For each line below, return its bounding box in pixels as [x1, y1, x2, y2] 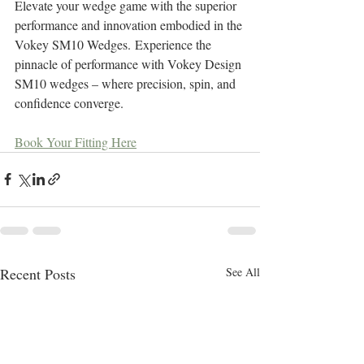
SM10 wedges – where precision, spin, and [15, 74, 239, 92]
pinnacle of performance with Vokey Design [15, 54, 245, 72]
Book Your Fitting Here [15, 132, 136, 150]
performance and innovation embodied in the [15, 15, 245, 33]
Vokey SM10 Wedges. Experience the [15, 35, 214, 53]
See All [226, 263, 260, 279]
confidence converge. [15, 93, 123, 111]
